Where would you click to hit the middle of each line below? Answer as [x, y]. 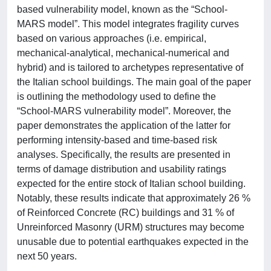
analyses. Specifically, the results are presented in [124, 155]
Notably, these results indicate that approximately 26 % [134, 198]
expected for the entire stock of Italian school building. [131, 184]
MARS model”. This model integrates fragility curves [128, 24]
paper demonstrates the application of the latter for [124, 126]
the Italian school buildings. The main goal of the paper [134, 82]
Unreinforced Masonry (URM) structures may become [131, 227]
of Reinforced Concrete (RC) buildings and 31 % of [126, 213]
